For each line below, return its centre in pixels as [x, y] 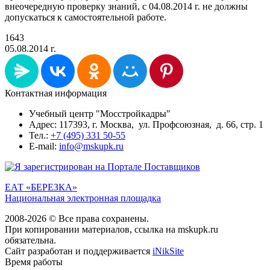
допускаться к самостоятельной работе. [86, 17]
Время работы [34, 262]
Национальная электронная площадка [83, 198]
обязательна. [30, 240]
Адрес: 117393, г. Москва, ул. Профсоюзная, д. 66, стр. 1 [146, 124]
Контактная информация [56, 93]
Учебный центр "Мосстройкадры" [100, 113]
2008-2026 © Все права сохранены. [77, 218]
